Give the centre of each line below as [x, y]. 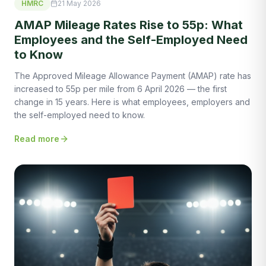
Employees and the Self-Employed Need [131, 40]
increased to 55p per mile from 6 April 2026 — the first [121, 89]
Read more [37, 139]
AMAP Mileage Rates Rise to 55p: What [129, 25]
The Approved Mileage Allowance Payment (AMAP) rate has [133, 76]
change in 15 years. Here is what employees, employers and [132, 102]
